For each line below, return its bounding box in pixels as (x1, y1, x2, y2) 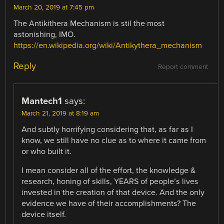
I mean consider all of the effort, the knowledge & (21, 165, 196, 176)
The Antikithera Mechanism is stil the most (13, 18, 165, 28)
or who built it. (21, 146, 72, 156)
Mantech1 (21, 95, 62, 106)
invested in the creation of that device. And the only (21, 187, 205, 198)
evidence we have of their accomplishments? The (21, 198, 196, 209)
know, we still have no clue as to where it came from (21, 135, 206, 145)
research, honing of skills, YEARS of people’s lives (21, 176, 199, 187)
